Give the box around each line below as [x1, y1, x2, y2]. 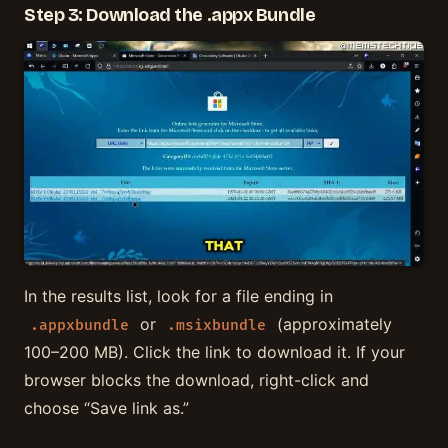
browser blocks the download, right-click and [24, 369, 369, 390]
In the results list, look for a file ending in [24, 285, 333, 306]
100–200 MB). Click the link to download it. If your [24, 341, 405, 362]
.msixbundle [167, 316, 266, 334]
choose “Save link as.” [24, 397, 189, 418]
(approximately [272, 313, 392, 334]
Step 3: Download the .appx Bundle [24, 4, 316, 27]
